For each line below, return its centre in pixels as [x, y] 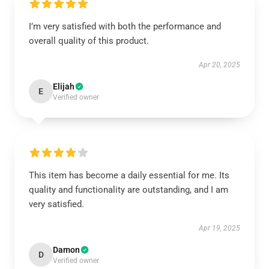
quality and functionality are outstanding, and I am [128, 190]
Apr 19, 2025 [219, 228]
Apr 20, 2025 [219, 65]
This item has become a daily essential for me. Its [129, 175]
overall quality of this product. [89, 41]
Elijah [64, 86]
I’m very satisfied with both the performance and [125, 26]
